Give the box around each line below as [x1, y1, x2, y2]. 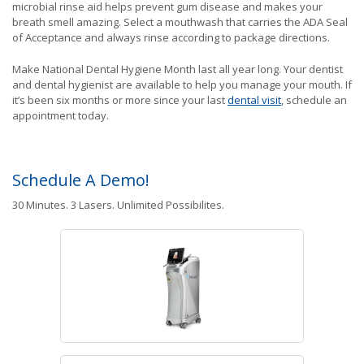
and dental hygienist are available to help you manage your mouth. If [12, 76, 352, 92]
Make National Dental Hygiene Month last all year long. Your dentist [12, 61, 343, 76]
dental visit [227, 92, 281, 107]
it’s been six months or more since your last [12, 92, 227, 107]
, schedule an [281, 92, 347, 107]
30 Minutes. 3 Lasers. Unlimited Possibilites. [12, 197, 224, 213]
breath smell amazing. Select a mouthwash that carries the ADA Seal [12, 15, 348, 30]
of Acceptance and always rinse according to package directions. [12, 30, 330, 45]
